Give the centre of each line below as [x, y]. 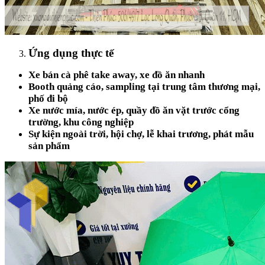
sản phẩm [49, 146]
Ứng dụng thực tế [71, 53]
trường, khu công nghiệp [81, 122]
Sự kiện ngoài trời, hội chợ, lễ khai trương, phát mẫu [141, 134]
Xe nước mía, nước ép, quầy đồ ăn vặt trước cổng [134, 110]
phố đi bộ [48, 98]
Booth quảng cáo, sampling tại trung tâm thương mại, [144, 86]
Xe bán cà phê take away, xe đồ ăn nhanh [117, 75]
